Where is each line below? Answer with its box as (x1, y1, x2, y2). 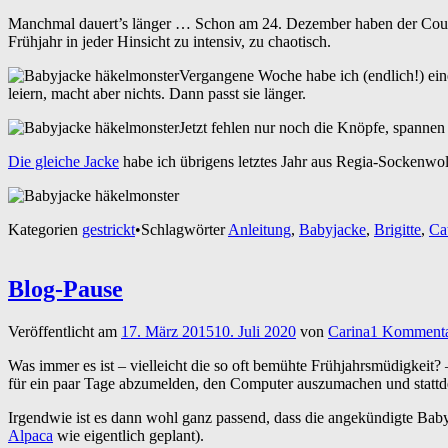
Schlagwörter (141, 220, 228, 238)
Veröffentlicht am (8, 323, 121, 341)
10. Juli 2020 (214, 323, 296, 341)
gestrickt (82, 220, 135, 238)
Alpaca (8, 427, 53, 445)
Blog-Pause (8, 276, 123, 303)
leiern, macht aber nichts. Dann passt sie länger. (8, 84, 306, 102)
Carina (328, 323, 370, 341)
